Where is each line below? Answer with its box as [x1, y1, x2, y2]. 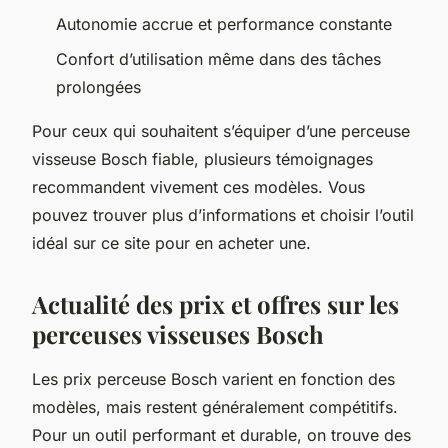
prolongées [56, 76, 141, 97]
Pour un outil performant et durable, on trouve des [32, 424, 411, 445]
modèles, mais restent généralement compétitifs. [32, 396, 398, 417]
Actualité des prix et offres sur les [32, 287, 399, 320]
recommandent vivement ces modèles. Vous [32, 176, 365, 197]
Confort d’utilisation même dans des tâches [56, 48, 381, 69]
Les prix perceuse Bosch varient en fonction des [32, 368, 395, 389]
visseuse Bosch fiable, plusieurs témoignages [32, 148, 373, 169]
